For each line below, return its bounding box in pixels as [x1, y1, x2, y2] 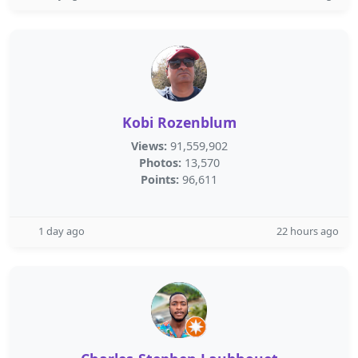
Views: [130, 138, 167, 153]
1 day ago [38, 224, 85, 238]
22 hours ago [276, 224, 339, 238]
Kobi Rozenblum [121, 113, 237, 132]
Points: [141, 172, 179, 187]
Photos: [138, 155, 181, 170]
